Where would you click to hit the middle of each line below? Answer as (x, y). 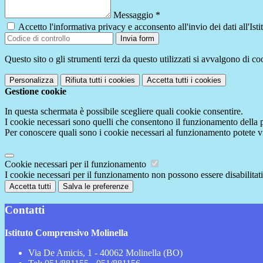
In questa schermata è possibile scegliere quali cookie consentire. (124, 112)
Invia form (137, 39)
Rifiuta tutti (84, 80)
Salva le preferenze (96, 187)
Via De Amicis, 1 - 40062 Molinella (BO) (105, 252)
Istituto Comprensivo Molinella (66, 232)
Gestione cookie (36, 92)
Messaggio (134, 15)
